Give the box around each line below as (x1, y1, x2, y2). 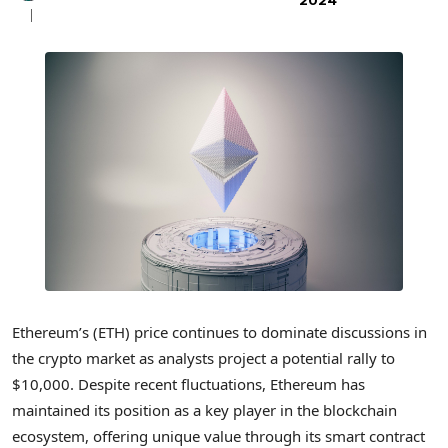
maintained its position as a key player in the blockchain (12, 400, 397, 421)
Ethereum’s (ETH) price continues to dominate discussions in (12, 322, 427, 343)
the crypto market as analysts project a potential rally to (12, 348, 395, 369)
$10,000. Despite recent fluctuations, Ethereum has (12, 374, 365, 395)
